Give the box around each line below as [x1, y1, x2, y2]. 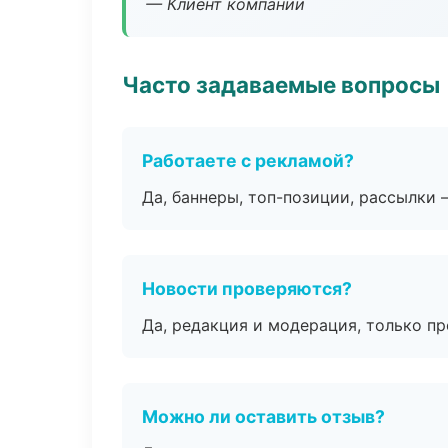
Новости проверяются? [142, 278, 352, 299]
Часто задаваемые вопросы [122, 71, 440, 98]
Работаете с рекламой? [142, 150, 354, 171]
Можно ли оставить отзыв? [142, 406, 385, 427]
